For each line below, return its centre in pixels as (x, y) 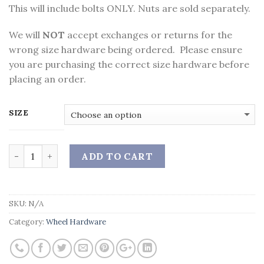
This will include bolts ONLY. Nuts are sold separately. (130, 8)
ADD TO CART (117, 156)
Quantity (29, 151)
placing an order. (47, 79)
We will (26, 35)
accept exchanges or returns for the (148, 35)
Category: (27, 222)
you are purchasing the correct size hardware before (129, 65)
